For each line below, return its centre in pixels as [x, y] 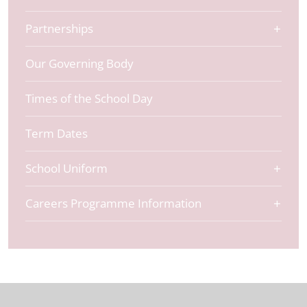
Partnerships [59, 28]
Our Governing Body [79, 63]
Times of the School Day [89, 98]
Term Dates [57, 133]
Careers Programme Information [113, 203]
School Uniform [66, 168]
